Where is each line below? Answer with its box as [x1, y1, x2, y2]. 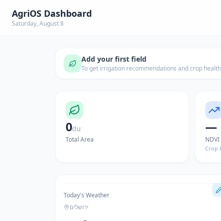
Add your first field [81, 54, 147, 64]
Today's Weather [64, 191, 110, 199]
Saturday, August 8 [12, 19, 64, 28]
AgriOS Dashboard [12, 7, 92, 19]
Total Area [66, 135, 94, 144]
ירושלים [70, 203, 88, 211]
